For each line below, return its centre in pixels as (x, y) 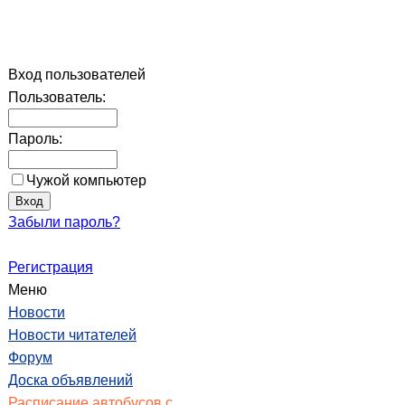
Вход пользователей (77, 75)
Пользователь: (57, 97)
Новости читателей (72, 335)
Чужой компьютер (86, 180)
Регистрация (51, 267)
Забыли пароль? (64, 222)
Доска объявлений (71, 380)
